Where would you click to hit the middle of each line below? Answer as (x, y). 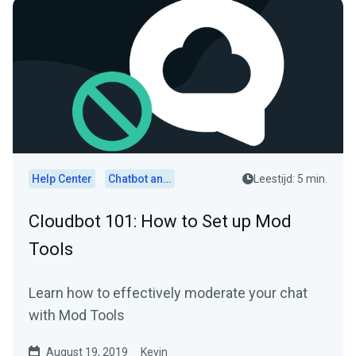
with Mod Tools (77, 315)
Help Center (62, 179)
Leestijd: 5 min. (290, 179)
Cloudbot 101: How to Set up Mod (160, 221)
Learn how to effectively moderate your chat (168, 293)
